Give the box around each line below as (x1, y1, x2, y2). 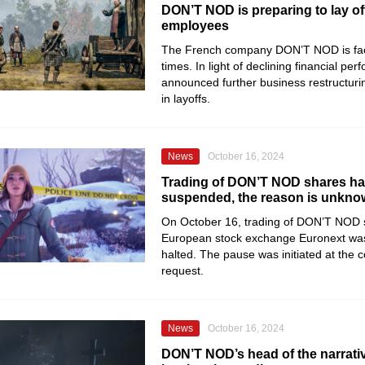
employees (161, 19, 229, 33)
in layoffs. (161, 92, 210, 105)
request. (161, 264, 204, 277)
